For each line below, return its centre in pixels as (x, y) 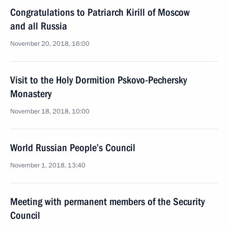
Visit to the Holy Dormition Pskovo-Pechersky (98, 80)
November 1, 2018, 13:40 (48, 165)
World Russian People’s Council (73, 148)
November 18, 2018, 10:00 (50, 111)
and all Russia (39, 26)
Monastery (31, 94)
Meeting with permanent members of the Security (107, 202)
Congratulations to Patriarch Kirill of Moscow (100, 12)
